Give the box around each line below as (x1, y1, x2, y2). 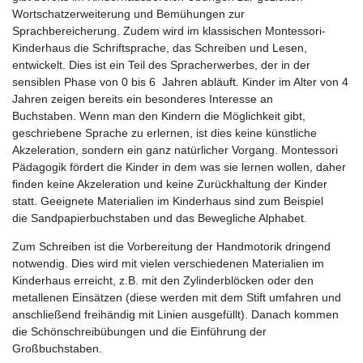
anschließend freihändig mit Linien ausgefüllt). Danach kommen (12, 307, 339, 321)
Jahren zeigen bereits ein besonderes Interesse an (12, 92, 273, 105)
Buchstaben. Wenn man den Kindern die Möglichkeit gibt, (12, 109, 305, 122)
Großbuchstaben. (12, 341, 105, 355)
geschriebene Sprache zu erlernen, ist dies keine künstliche (12, 126, 317, 139)
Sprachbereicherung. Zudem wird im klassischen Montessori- (12, 23, 326, 37)
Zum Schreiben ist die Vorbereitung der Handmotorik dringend (12, 239, 331, 253)
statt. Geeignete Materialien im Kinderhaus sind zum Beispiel (12, 194, 323, 207)
